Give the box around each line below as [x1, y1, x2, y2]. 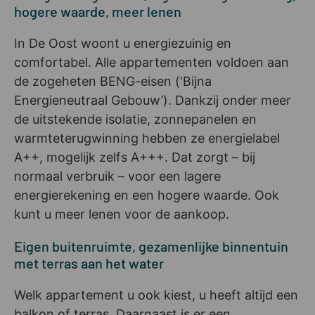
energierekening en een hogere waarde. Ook [14, 187, 279, 202]
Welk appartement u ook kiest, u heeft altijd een [14, 287, 298, 302]
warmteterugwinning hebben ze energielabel [14, 130, 280, 146]
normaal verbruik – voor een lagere [14, 168, 221, 184]
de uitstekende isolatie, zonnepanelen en [14, 111, 257, 127]
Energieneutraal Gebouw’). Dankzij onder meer [14, 92, 291, 108]
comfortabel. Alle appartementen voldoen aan [14, 54, 289, 70]
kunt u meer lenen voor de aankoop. [14, 206, 229, 221]
